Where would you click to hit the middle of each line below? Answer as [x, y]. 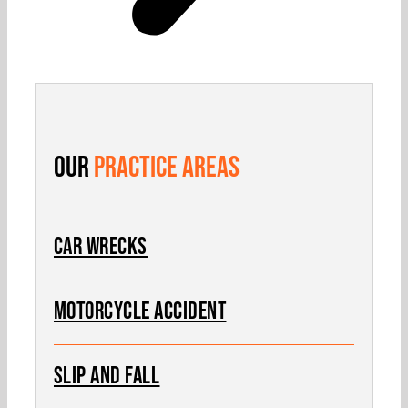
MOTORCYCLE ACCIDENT [140, 312]
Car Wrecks [100, 248]
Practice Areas [166, 168]
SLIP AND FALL [107, 377]
